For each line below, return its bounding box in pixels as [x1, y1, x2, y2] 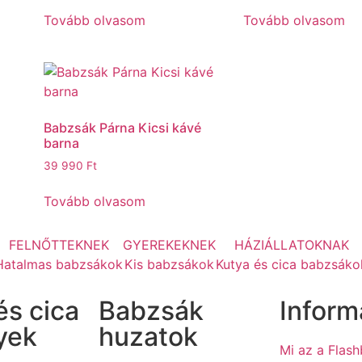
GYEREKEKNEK [123, 237, 216, 254]
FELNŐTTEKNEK [8, 237, 109, 254]
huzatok [99, 321, 198, 353]
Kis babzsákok [124, 256, 214, 273]
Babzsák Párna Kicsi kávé [43, 119, 201, 136]
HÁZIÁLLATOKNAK [234, 237, 349, 254]
